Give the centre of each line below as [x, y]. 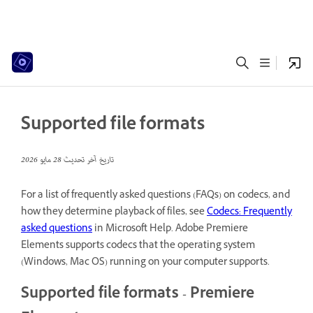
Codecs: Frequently [249, 213]
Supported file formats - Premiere [138, 295]
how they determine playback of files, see [114, 213]
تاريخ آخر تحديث [88, 160]
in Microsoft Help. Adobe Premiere [170, 230]
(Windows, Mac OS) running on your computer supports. [145, 263]
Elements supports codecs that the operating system [138, 246]
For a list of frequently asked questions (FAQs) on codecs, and [155, 196]
